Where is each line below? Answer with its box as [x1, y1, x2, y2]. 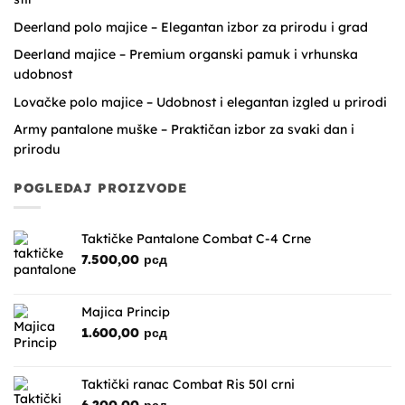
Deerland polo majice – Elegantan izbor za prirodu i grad [14, 18, 368, 35]
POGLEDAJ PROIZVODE [14, 180, 187, 197]
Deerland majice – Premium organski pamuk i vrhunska [14, 46, 358, 63]
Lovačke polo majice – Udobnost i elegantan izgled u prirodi [14, 93, 387, 110]
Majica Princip [81, 304, 170, 321]
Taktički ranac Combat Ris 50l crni [81, 376, 295, 393]
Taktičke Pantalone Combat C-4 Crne [81, 231, 311, 248]
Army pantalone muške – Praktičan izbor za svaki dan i [14, 121, 354, 137]
